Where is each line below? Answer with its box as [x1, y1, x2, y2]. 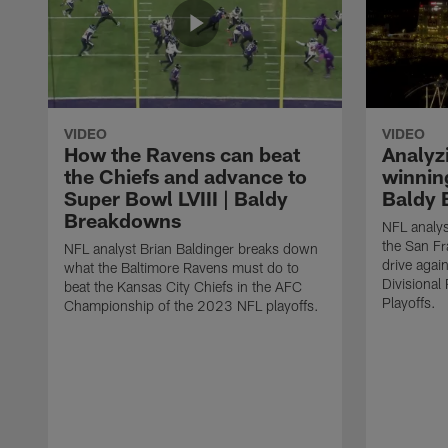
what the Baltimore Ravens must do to [64, 258, 299, 276]
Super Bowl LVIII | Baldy [64, 185, 288, 210]
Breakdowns [64, 207, 181, 232]
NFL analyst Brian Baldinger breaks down [64, 239, 318, 257]
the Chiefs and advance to [64, 163, 307, 188]
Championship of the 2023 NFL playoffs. [64, 296, 319, 314]
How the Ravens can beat [64, 141, 300, 166]
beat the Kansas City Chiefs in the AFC [64, 277, 302, 295]
